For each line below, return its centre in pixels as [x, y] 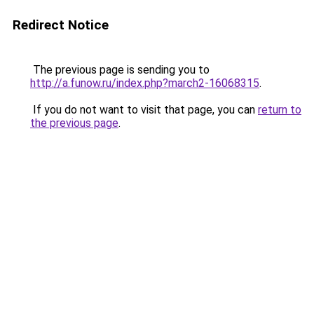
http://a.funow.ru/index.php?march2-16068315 [145, 83]
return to [280, 110]
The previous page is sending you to [120, 70]
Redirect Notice [61, 25]
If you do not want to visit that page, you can [144, 110]
